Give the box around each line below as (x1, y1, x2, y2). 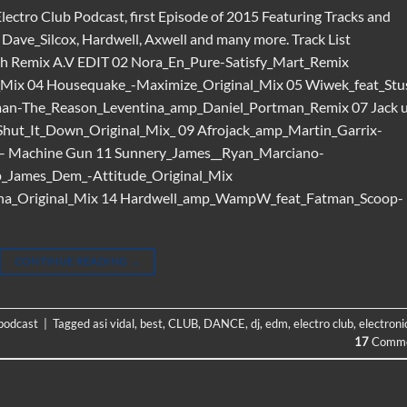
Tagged (53, 315, 93, 331)
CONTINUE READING (14, 253, 130, 268)
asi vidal (93, 315, 134, 331)
